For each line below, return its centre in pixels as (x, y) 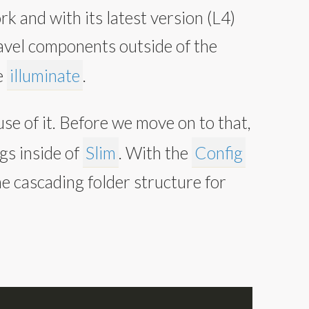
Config (219, 153)
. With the (155, 153)
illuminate (45, 75)
